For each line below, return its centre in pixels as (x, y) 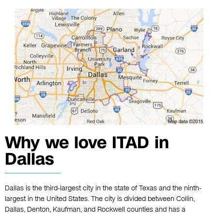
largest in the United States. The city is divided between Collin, (100, 199)
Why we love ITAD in (87, 143)
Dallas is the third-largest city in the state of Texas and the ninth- (103, 188)
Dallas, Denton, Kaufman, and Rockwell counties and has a (95, 210)
